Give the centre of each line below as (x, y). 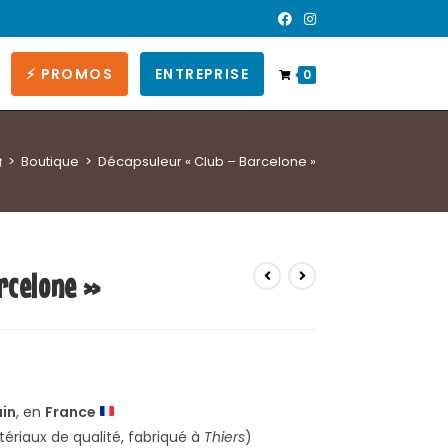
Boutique (50, 161)
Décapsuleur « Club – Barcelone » (207, 161)
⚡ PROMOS (69, 74)
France (71, 412)
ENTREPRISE (202, 74)
